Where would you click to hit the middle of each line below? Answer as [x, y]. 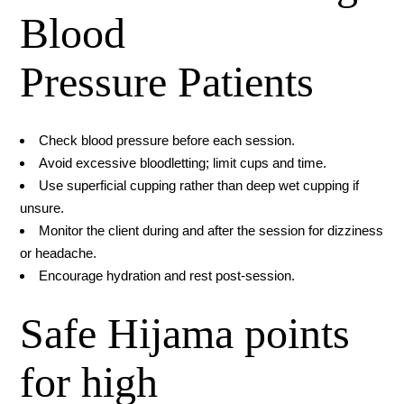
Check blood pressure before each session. [167, 141]
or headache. [59, 253]
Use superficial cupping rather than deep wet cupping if [199, 186]
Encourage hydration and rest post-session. [167, 276]
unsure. [42, 208]
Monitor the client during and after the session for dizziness [211, 231]
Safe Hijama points [185, 334]
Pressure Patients [167, 82]
